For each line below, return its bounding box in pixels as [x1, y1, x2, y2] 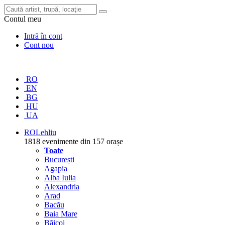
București [44, 155, 74, 164]
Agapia [44, 164, 67, 173]
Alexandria [44, 182, 79, 191]
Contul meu [4, 15, 41, 23]
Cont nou [24, 41, 54, 49]
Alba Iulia [44, 173, 76, 182]
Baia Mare [44, 209, 77, 218]
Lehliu [36, 128, 56, 137]
